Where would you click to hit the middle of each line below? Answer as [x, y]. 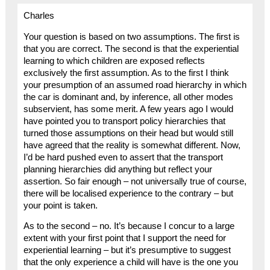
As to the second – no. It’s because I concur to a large [129, 226]
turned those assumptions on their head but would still [128, 133]
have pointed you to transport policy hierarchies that [124, 121]
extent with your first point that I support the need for [124, 238]
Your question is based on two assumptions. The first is [131, 36]
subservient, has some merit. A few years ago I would [128, 109]
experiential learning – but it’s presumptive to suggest [127, 250]
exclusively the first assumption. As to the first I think [126, 73]
